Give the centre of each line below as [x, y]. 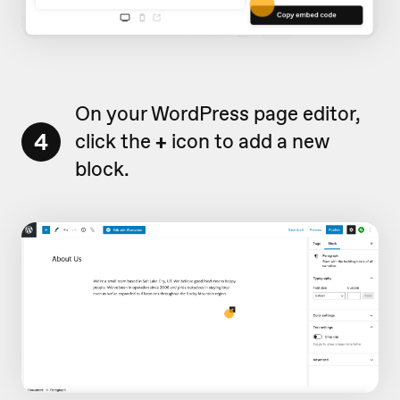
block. [102, 169]
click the [115, 142]
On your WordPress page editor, [218, 114]
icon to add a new [248, 142]
